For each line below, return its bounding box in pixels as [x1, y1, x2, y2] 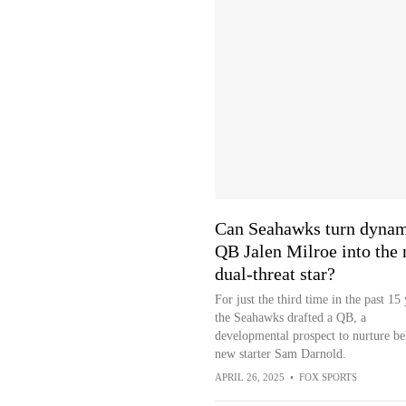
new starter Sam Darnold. [214, 347, 346, 361]
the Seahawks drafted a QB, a [214, 311, 366, 324]
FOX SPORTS [298, 372, 357, 382]
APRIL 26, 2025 [214, 372, 285, 382]
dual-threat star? [214, 264, 335, 284]
